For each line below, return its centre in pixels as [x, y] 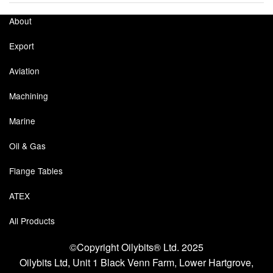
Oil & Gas [27, 146]
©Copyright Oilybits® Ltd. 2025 [136, 247]
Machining [29, 96]
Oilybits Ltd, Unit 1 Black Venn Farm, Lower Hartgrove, [136, 263]
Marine [22, 121]
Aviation [24, 71]
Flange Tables [36, 171]
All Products [32, 221]
